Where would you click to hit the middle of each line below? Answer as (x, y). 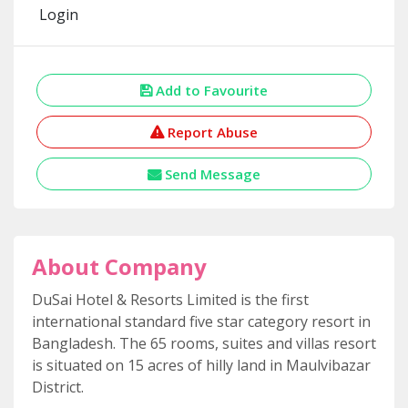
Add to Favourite (210, 91)
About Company (119, 267)
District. (58, 388)
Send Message (211, 174)
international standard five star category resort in (201, 322)
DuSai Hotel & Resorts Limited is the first (170, 300)
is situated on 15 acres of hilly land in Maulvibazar (201, 366)
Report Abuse (211, 133)
